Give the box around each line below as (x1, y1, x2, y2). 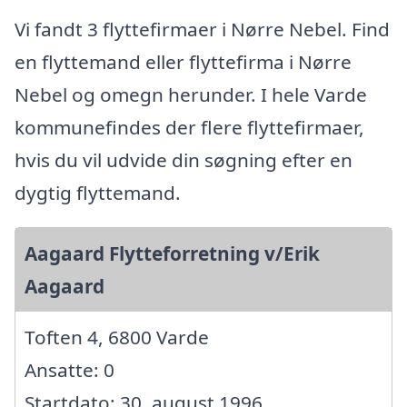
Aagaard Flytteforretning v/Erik (25, 241, 320, 267)
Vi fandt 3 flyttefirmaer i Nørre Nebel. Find (15, 16, 390, 43)
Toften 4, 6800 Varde (25, 324, 209, 351)
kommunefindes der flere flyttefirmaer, (15, 114, 364, 141)
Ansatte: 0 (25, 357, 114, 383)
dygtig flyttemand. (15, 180, 181, 206)
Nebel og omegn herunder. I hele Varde (15, 82, 367, 108)
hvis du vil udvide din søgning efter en (15, 147, 352, 174)
